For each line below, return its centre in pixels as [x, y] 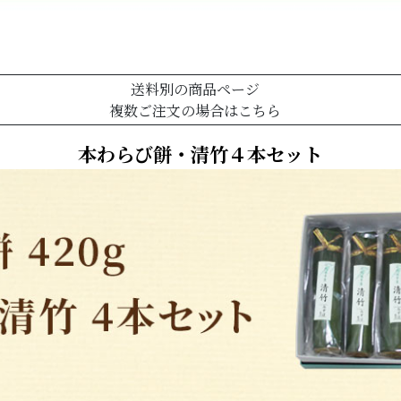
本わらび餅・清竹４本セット [200, 154]
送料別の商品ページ [195, 89]
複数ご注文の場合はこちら [195, 110]
